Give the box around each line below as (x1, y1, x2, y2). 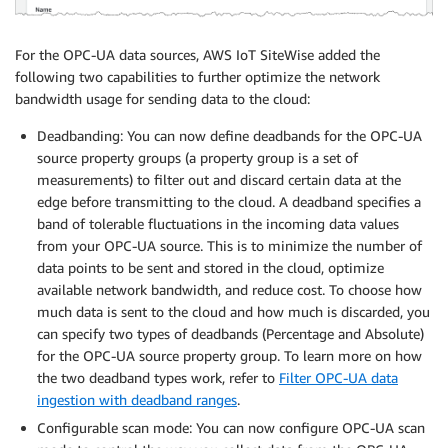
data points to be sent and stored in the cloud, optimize (37, 258, 384, 276)
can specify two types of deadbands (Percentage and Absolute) (37, 324, 424, 342)
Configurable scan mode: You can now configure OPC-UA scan (37, 418, 425, 436)
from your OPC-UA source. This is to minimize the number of (37, 236, 422, 254)
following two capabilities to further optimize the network (15, 67, 380, 85)
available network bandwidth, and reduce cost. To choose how (37, 280, 422, 298)
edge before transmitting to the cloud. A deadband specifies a (37, 192, 421, 210)
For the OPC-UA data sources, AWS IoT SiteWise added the (15, 45, 380, 63)
